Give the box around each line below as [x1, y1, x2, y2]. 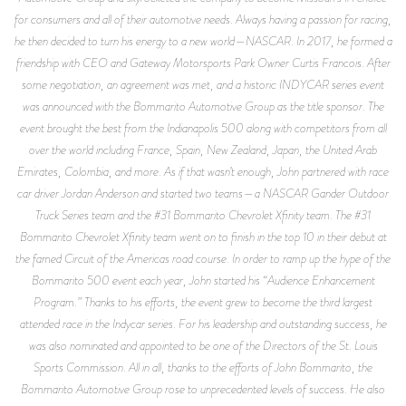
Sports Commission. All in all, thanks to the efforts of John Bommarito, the [34, 357, 372, 376]
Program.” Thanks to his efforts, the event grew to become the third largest [34, 292, 372, 311]
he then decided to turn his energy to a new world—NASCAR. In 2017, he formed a [14, 31, 392, 50]
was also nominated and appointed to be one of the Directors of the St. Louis [28, 335, 378, 354]
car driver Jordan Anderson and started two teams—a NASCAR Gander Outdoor [17, 183, 389, 202]
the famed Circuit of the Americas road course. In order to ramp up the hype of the [15, 248, 391, 267]
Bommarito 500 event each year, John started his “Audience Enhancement [31, 270, 375, 289]
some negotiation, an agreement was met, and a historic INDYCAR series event [22, 74, 384, 93]
